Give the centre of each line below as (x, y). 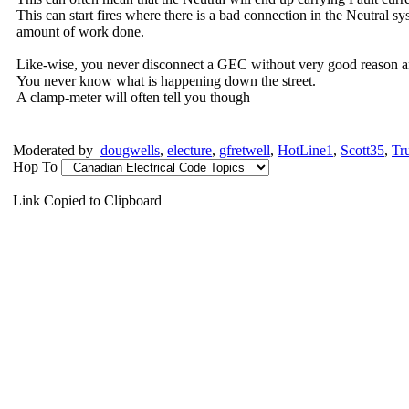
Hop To (35, 167)
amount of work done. (80, 31)
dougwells (130, 150)
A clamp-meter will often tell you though (133, 97)
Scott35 (362, 150)
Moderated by (57, 150)
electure (189, 150)
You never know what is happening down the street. (166, 81)
